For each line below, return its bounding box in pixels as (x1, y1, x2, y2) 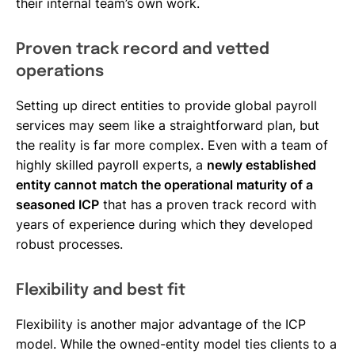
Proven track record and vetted (16, 41, 269, 58)
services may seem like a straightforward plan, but (16, 117, 319, 133)
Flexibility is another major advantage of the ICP (16, 316, 306, 332)
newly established (207, 157, 316, 173)
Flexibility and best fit (16, 282, 185, 299)
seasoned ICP (16, 197, 99, 212)
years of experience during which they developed (16, 216, 313, 232)
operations (16, 63, 104, 80)
